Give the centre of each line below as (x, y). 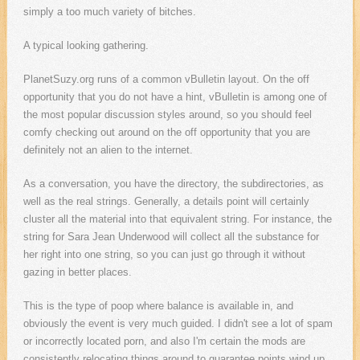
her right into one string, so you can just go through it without (164, 255)
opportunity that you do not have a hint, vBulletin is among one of (175, 97)
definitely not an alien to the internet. (108, 150)
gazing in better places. (77, 272)
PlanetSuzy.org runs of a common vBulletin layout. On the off (166, 80)
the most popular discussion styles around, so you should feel (167, 115)
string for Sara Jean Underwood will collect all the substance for (171, 237)
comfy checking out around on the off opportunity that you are (166, 133)
